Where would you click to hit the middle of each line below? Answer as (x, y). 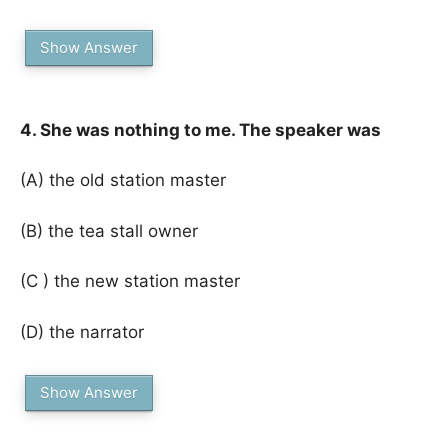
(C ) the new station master (130, 281)
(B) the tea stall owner (109, 230)
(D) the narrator (82, 331)
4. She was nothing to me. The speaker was (200, 129)
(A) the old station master (123, 180)
